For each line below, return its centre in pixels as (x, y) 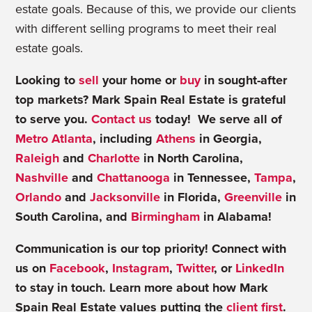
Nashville (42, 177)
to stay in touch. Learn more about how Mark (142, 287)
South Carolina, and (72, 216)
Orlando (39, 197)
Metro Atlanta (54, 138)
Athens (174, 138)
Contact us (120, 119)
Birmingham (164, 216)
